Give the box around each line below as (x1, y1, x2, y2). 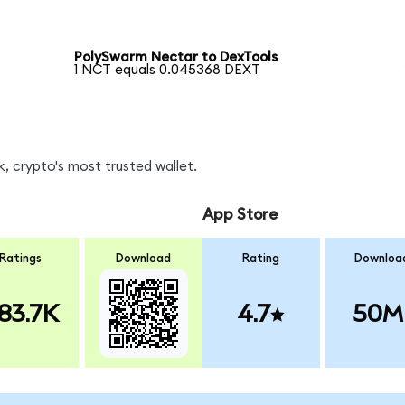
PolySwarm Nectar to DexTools (74, 51, 278, 65)
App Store (202, 206, 278, 222)
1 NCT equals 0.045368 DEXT (74, 63, 261, 78)
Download (116, 252, 172, 266)
